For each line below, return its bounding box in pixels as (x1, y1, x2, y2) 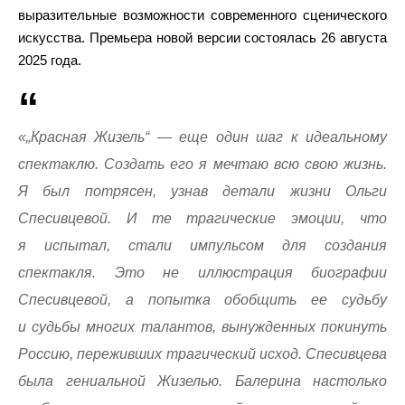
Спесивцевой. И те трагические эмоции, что (18, 211, 387, 226)
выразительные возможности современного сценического (18, 7, 387, 23)
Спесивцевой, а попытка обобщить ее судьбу (18, 292, 387, 307)
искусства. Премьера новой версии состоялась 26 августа (18, 30, 387, 45)
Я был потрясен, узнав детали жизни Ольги (18, 184, 387, 199)
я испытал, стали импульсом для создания (18, 238, 387, 253)
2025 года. (18, 52, 81, 68)
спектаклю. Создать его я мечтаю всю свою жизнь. (18, 156, 387, 172)
